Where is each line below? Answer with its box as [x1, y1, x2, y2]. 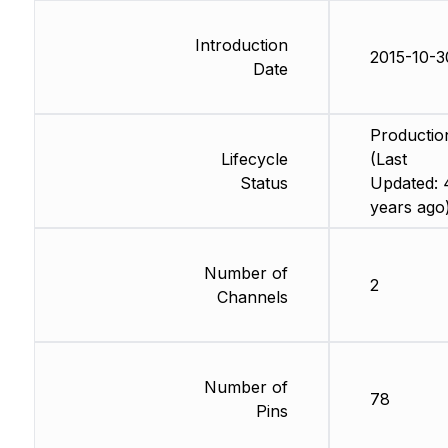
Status [239, 173, 288, 194]
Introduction [194, 35, 288, 56]
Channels [216, 287, 288, 308]
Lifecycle [220, 149, 288, 170]
